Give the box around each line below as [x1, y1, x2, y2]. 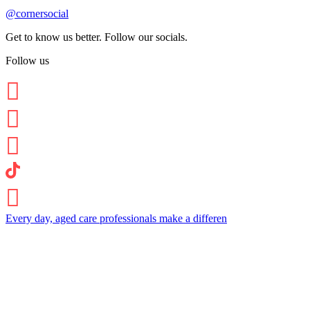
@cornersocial [6, 7, 69, 19]
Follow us [6, 54, 49, 66]
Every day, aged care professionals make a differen [6, 212, 227, 224]
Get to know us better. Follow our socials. [6, 30, 188, 43]
